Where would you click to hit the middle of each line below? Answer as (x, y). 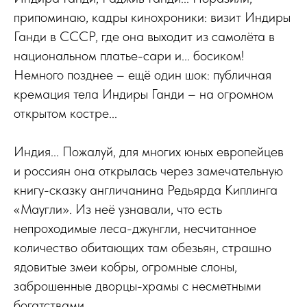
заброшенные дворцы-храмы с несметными (137, 286)
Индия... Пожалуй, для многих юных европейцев (149, 151)
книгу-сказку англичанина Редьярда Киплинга (146, 190)
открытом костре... (65, 113)
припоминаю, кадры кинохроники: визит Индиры (152, 17)
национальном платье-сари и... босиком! (129, 56)
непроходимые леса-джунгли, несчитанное (135, 228)
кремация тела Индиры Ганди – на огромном (144, 94)
